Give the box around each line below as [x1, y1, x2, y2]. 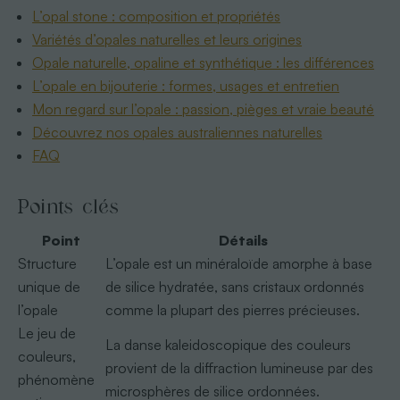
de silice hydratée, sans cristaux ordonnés [104, 277, 364, 296]
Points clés [17, 191, 120, 221]
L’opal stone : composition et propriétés [32, 6, 281, 25]
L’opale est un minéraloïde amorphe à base [104, 254, 372, 272]
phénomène [17, 370, 95, 388]
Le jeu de [17, 323, 76, 342]
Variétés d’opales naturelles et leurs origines [32, 29, 303, 48]
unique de [17, 277, 80, 296]
